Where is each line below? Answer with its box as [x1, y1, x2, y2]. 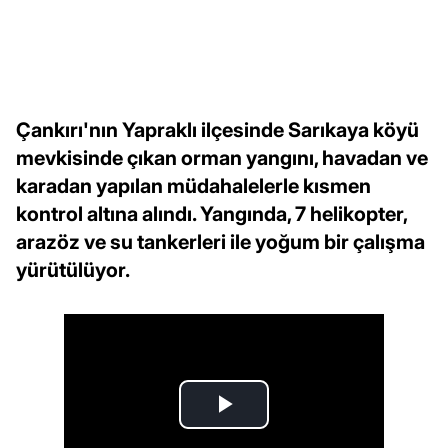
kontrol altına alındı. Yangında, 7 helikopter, [16, 202, 407, 227]
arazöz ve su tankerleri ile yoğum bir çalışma [16, 230, 425, 255]
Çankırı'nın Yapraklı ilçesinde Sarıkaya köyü [16, 118, 419, 143]
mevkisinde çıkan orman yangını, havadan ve [16, 146, 428, 171]
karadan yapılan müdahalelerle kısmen [16, 174, 371, 199]
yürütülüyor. [16, 258, 130, 283]
